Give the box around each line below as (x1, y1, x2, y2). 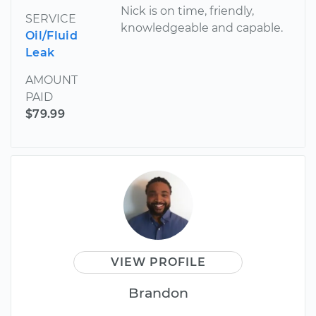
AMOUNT (25, 73, 78, 87)
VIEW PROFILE (110, 255, 206, 269)
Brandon (128, 284, 188, 301)
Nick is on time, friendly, (121, 4, 255, 18)
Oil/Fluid (25, 28, 78, 42)
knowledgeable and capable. (121, 20, 284, 35)
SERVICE (25, 11, 76, 25)
